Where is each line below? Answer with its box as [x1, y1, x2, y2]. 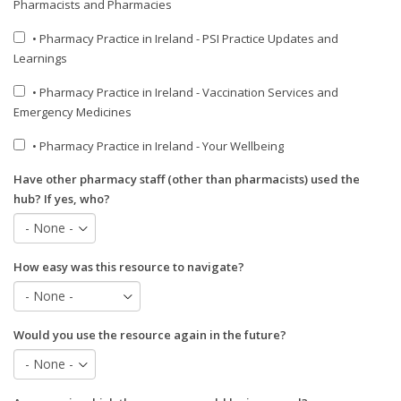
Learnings [13, 50, 67, 66]
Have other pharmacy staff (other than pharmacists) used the [13, 171, 360, 187]
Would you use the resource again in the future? [13, 327, 286, 343]
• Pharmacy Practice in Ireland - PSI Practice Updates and [32, 30, 338, 47]
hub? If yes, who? [13, 191, 110, 207]
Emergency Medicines [13, 104, 132, 120]
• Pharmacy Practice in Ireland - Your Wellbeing [32, 138, 284, 154]
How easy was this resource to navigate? [13, 259, 244, 275]
